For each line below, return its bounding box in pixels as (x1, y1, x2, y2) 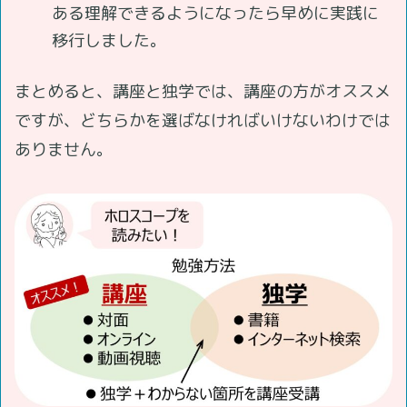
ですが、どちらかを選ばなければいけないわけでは (15, 108, 391, 132)
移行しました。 (51, 29, 166, 53)
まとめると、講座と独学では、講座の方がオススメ (15, 79, 391, 103)
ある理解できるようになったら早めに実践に (51, 2, 379, 25)
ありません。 (15, 137, 113, 161)
